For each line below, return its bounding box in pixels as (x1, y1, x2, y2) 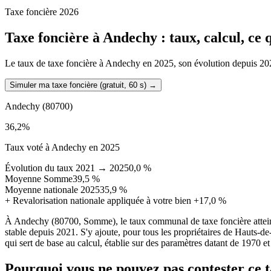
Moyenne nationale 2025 (5, 184, 100, 195)
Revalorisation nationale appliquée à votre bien (10, 195, 194, 206)
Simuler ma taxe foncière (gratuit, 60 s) (10, 80, 146, 90)
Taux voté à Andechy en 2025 (5, 142, 120, 152)
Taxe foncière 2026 (5, 6, 79, 17)
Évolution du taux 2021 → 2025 (5, 162, 129, 173)
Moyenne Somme (5, 173, 73, 184)
